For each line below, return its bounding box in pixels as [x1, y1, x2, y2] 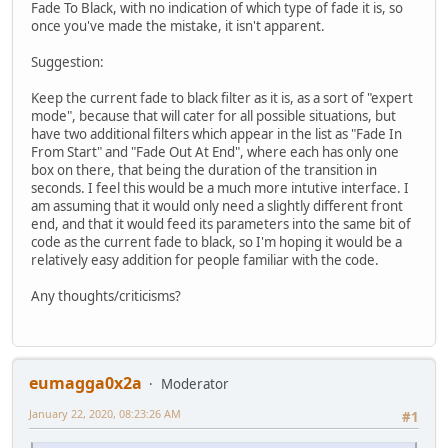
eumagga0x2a [29, 372, 142, 395]
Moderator [161, 375, 229, 394]
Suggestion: [31, 52, 104, 71]
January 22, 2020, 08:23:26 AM [29, 406, 181, 422]
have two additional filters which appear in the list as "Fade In [31, 124, 402, 143]
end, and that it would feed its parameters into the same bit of [31, 214, 411, 233]
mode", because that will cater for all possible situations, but [31, 106, 396, 125]
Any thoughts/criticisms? [31, 286, 181, 305]
